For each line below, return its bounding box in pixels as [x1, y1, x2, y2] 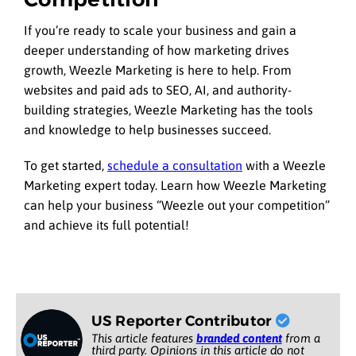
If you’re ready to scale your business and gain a [24, 23, 296, 38]
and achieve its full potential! [24, 217, 189, 232]
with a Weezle [242, 157, 326, 172]
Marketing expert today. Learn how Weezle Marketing [24, 177, 327, 192]
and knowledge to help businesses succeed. [24, 122, 271, 137]
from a [281, 331, 320, 345]
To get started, [24, 157, 104, 172]
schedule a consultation [107, 157, 242, 172]
